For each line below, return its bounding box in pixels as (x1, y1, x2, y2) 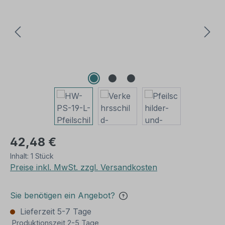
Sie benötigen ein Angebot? (10, 190, 115, 200)
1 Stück (31, 152, 54, 160)
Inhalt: (10, 152, 31, 160)
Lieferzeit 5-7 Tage (18, 206, 91, 216)
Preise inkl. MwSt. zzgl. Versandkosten (10, 162, 157, 172)
